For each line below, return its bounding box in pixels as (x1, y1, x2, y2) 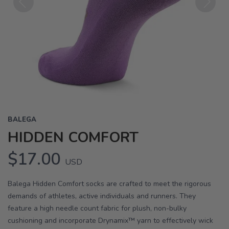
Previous (13, 13, 45, 25)
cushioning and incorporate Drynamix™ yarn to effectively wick (8, 215, 213, 225)
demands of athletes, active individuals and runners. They (8, 191, 196, 201)
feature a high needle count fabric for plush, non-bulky (8, 203, 187, 213)
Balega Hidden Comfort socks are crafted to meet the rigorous (8, 178, 211, 189)
